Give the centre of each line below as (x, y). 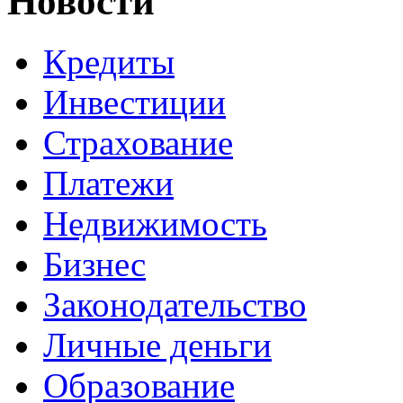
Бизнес (94, 264)
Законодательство (175, 304)
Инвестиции (134, 102)
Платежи (108, 183)
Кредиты (109, 61)
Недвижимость (155, 223)
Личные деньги (157, 345)
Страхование (138, 142)
